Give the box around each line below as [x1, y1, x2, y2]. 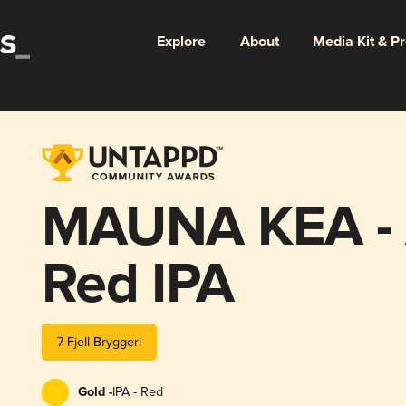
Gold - [77, 383, 112, 401]
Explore [156, 32, 206, 52]
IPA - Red [111, 383, 163, 400]
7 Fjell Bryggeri [56, 333, 141, 350]
